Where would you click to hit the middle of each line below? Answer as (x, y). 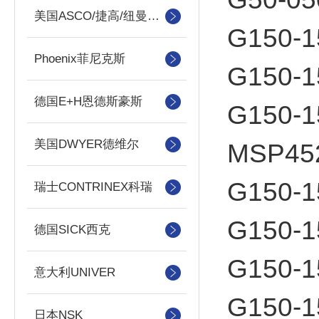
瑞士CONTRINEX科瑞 (93, 187)
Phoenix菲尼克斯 (80, 59)
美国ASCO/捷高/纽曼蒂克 (153, 16)
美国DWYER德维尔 (87, 144)
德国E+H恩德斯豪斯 (88, 101)
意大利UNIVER (75, 272)
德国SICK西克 (72, 230)
